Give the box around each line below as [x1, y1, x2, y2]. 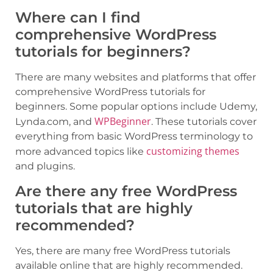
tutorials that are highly [15, 199, 193, 217]
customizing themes [146, 144, 239, 158]
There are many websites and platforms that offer [15, 71, 256, 83]
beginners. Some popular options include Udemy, [15, 101, 257, 113]
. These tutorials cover [151, 116, 257, 128]
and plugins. [15, 160, 75, 172]
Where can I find [15, 9, 140, 27]
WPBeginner [94, 115, 151, 129]
